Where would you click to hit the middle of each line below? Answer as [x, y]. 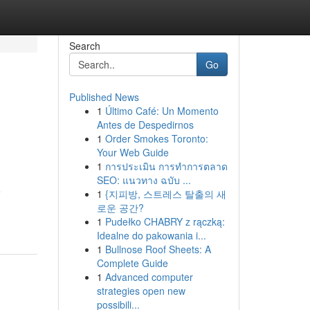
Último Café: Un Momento [162, 111]
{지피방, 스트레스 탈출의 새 [165, 194]
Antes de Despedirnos [145, 125]
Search [84, 46]
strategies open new [141, 291]
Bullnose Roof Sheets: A [158, 249]
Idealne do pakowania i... [151, 235]
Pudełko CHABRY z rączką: [165, 221]
